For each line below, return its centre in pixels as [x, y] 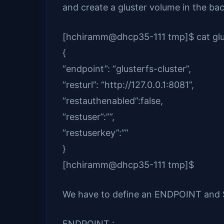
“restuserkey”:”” [95, 133]
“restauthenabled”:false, [113, 101]
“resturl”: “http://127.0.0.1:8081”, [128, 85]
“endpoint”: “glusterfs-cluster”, [127, 69]
